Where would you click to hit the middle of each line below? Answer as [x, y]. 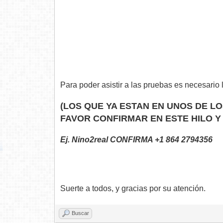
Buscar [81, 213]
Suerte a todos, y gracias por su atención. [133, 189]
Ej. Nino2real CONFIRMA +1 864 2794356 [137, 140]
